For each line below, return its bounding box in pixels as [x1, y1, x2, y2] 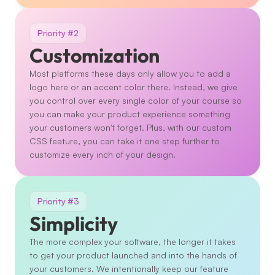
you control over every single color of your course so [29, 95, 242, 106]
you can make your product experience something [29, 109, 230, 119]
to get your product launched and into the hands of [29, 250, 237, 260]
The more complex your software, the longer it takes [29, 236, 236, 247]
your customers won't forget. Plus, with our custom [29, 122, 231, 133]
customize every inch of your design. [29, 149, 178, 160]
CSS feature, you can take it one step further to [29, 136, 220, 146]
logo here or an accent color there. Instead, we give [29, 82, 238, 92]
